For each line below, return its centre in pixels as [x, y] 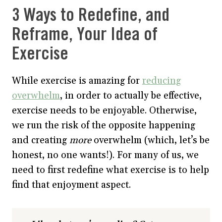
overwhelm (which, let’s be [152, 140]
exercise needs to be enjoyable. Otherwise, [104, 110]
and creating [41, 140]
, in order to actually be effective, [131, 95]
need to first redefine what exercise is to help [111, 170]
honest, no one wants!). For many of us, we [105, 155]
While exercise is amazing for [77, 81]
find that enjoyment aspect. [73, 185]
